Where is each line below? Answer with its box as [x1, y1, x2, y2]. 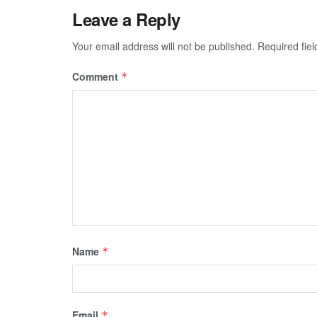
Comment [72, 69, 121, 83]
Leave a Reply [72, 6, 180, 31]
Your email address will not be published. [72, 38, 255, 53]
